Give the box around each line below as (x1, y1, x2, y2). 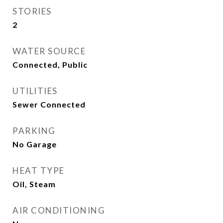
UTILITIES (12, 86, 58, 96)
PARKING (12, 125, 56, 136)
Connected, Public (12, 60, 88, 69)
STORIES (12, 6, 52, 16)
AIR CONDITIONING (12, 205, 105, 216)
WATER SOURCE (12, 46, 86, 56)
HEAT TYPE (12, 165, 65, 176)
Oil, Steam (12, 179, 56, 189)
